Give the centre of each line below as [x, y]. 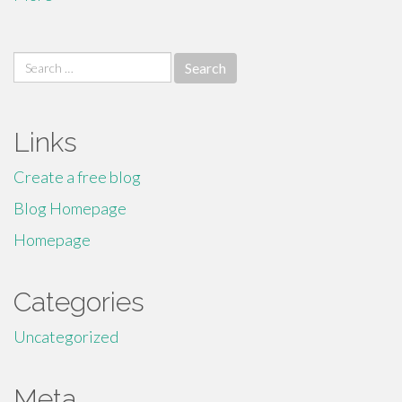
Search [36, 62]
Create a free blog [77, 177]
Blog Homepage [70, 208]
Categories [79, 302]
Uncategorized [66, 336]
